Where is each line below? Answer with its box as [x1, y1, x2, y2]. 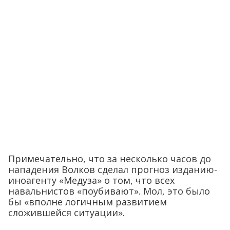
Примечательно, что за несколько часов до [8, 152, 211, 165]
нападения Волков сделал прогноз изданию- [8, 163, 217, 176]
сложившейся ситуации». [8, 206, 125, 219]
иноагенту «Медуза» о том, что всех [8, 174, 175, 186]
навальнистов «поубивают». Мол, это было [8, 184, 210, 197]
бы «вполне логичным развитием [8, 195, 167, 208]
